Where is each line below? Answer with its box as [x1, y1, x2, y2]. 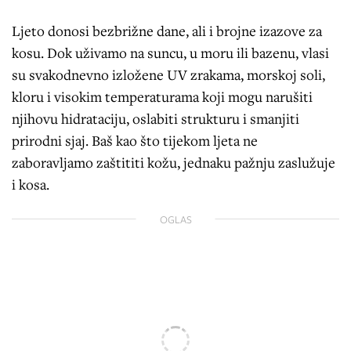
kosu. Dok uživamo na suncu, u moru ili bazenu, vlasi [12, 42, 329, 62]
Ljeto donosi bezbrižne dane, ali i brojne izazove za [12, 20, 322, 40]
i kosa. [12, 174, 49, 194]
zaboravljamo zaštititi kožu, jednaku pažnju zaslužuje [12, 152, 335, 172]
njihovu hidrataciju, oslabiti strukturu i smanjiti [12, 108, 299, 128]
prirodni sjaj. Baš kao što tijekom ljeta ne [12, 130, 258, 150]
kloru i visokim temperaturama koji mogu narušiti [12, 86, 313, 106]
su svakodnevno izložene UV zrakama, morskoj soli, [12, 64, 325, 84]
